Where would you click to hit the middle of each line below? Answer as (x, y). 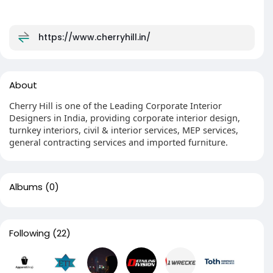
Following (30, 233)
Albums (26, 187)
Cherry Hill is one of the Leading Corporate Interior (115, 105)
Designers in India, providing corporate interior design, (125, 118)
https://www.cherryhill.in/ (94, 37)
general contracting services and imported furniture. (119, 142)
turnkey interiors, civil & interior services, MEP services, (124, 130)
